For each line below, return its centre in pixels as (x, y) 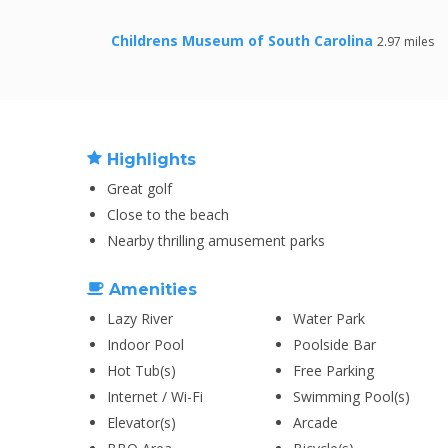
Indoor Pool (145, 344)
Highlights (149, 159)
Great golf (139, 188)
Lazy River (140, 318)
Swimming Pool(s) (352, 396)
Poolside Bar (335, 344)
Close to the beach (168, 214)
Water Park (329, 318)
